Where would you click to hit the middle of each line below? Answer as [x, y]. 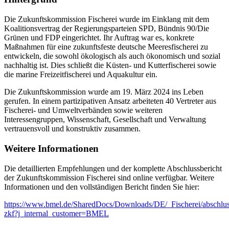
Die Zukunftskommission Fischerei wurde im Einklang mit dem [107, 19]
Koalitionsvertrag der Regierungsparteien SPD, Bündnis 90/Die [107, 29]
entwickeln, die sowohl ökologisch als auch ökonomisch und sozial [112, 56]
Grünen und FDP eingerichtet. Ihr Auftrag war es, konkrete [99, 38]
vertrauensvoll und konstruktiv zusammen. [72, 129]
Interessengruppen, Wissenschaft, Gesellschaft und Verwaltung [105, 120]
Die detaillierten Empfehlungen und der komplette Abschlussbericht [113, 168]
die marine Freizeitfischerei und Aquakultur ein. [81, 75]
